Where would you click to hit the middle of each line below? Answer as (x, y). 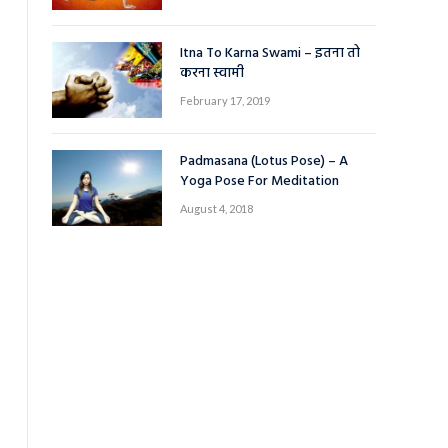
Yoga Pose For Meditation (259, 181)
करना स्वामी (212, 73)
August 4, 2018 (216, 208)
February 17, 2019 (225, 100)
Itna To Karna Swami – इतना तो (270, 53)
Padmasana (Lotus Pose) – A (264, 161)
